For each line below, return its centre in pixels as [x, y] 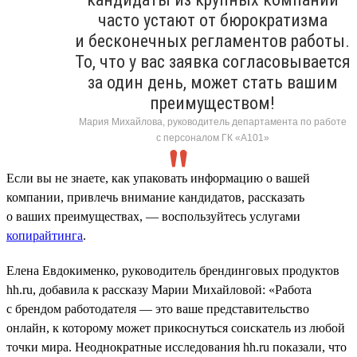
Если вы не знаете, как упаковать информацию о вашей [158, 178]
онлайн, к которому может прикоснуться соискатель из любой [176, 328]
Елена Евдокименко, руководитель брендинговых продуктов [173, 270]
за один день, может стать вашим [212, 82]
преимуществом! [212, 103]
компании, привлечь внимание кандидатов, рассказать [155, 197]
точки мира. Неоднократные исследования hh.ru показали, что [177, 347]
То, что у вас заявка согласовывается [212, 61]
